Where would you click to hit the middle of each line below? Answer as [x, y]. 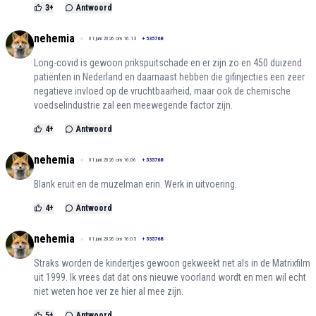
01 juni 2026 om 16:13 [113, 39]
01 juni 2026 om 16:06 [113, 160]
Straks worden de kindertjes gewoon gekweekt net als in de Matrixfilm [172, 263]
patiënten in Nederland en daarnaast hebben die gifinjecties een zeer [169, 77]
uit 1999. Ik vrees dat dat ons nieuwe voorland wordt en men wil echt [170, 278]
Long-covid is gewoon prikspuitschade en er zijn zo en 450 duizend [168, 63]
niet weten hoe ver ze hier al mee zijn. [109, 292]
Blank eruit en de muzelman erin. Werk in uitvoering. [135, 184]
